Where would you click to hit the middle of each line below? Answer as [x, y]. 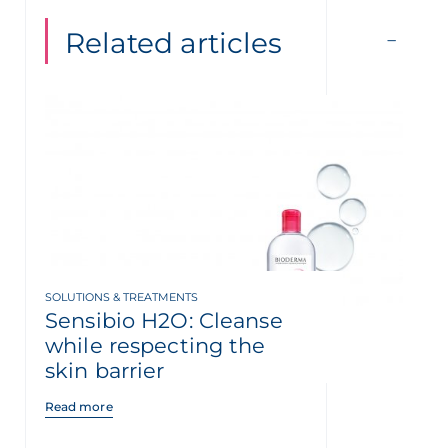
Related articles [173, 42]
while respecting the [155, 346]
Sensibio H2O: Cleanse [164, 321]
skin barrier [105, 371]
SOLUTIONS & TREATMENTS [121, 297]
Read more [79, 407]
